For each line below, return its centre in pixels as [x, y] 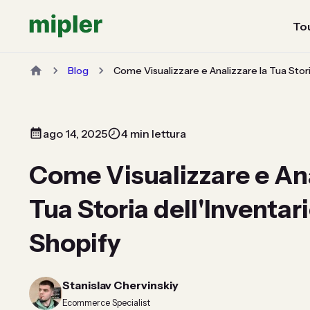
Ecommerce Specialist [106, 303]
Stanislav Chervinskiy [120, 285]
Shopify [75, 243]
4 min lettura [154, 134]
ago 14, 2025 [75, 134]
